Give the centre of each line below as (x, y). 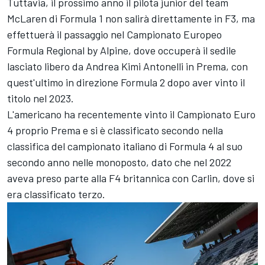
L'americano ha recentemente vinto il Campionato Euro (131, 114)
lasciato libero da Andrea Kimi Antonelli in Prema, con (127, 66)
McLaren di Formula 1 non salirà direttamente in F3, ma (131, 18)
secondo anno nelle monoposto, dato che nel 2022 (119, 162)
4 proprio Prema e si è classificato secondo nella (115, 130)
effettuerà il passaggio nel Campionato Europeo (114, 34)
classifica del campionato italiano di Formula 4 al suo (125, 146)
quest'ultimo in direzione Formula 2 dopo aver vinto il (126, 82)
